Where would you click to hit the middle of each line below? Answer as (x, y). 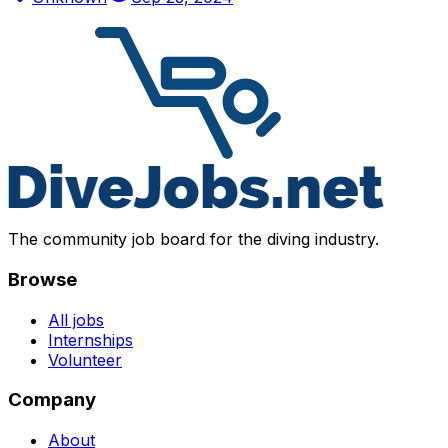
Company (52, 400)
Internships (90, 339)
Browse (42, 279)
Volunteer (85, 359)
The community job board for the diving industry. (193, 239)
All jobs (76, 319)
